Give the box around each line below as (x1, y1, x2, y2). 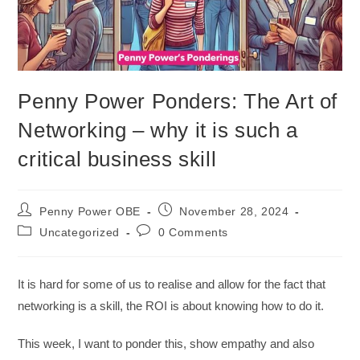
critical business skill (18, 146, 217, 171)
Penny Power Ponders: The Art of (18, 88, 338, 113)
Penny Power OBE (39, 204, 141, 218)
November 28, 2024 (179, 204, 289, 218)
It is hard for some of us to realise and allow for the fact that (18, 276, 326, 291)
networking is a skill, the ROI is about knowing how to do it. (18, 298, 325, 313)
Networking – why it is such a (18, 117, 298, 142)
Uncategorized (39, 225, 120, 239)
